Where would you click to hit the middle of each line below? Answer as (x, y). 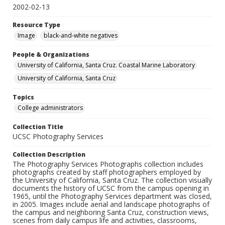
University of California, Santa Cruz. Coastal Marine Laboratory (106, 65)
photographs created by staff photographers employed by (107, 172)
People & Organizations (51, 55)
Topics (23, 97)
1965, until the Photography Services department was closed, (112, 196)
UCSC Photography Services (58, 137)
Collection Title (38, 127)
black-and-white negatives (81, 36)
